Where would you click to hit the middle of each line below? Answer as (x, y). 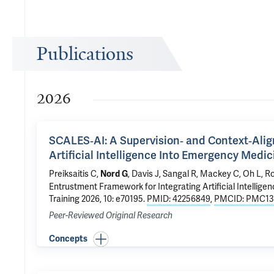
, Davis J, (145, 174)
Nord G (114, 174)
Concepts (68, 239)
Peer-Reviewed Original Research (111, 216)
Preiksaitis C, (75, 174)
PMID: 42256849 (179, 199)
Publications (85, 54)
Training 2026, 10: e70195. (98, 199)
